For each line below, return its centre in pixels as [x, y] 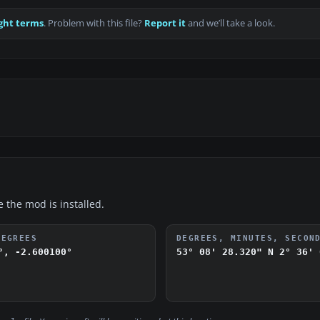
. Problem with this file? [94, 24]
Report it [165, 24]
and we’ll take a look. [230, 24]
